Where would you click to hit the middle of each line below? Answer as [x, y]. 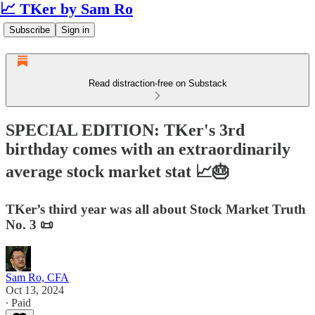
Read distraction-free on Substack [157, 83]
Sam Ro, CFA [37, 277]
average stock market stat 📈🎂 [117, 171]
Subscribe [30, 30]
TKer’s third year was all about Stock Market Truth [156, 209]
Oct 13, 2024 [35, 290]
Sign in [75, 30]
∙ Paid [18, 302]
